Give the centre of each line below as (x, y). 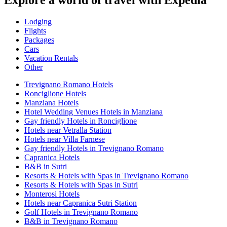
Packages (39, 40)
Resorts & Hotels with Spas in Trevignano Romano (106, 176)
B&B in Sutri (46, 167)
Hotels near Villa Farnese (65, 139)
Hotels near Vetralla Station (68, 130)
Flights (35, 31)
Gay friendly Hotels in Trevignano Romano (94, 148)
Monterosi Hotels (52, 194)
